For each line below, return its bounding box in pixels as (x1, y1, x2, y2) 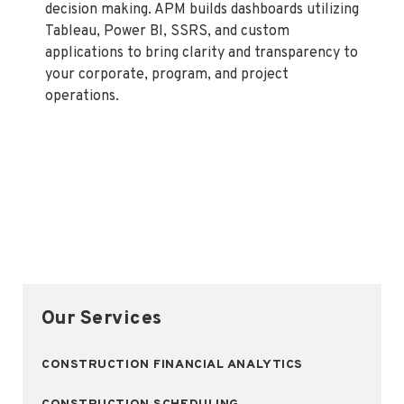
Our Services (41, 307, 162, 331)
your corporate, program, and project (45, 66, 289, 85)
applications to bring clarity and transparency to (45, 44, 358, 63)
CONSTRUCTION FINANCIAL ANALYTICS (41, 357, 303, 372)
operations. (45, 87, 119, 106)
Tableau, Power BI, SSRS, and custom (45, 23, 289, 41)
